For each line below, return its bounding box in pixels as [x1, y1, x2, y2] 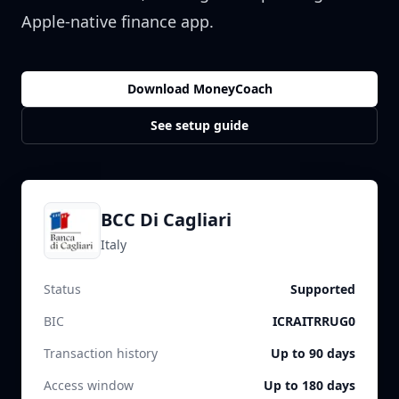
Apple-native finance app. [21, 11, 214, 32]
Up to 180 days [264, 377, 355, 394]
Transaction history [44, 345, 158, 362]
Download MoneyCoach [126, 80, 273, 97]
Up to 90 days [271, 345, 355, 362]
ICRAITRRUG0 [273, 313, 355, 330]
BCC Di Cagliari [101, 208, 232, 232]
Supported [290, 281, 355, 297]
